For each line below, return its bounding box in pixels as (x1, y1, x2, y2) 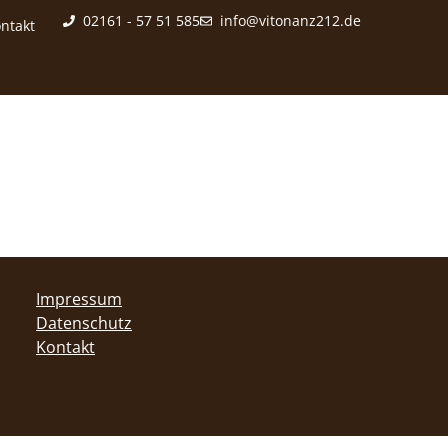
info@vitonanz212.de (220, 11, 362, 30)
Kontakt (36, 336, 95, 359)
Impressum (36, 288, 122, 311)
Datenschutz (36, 312, 132, 335)
